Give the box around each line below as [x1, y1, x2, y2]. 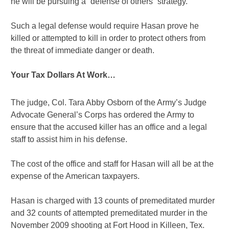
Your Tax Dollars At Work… [11, 71, 116, 80]
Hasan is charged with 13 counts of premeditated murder [11, 196, 215, 205]
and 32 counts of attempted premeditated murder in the [11, 209, 208, 218]
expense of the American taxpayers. [11, 172, 140, 181]
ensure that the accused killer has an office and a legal [11, 123, 208, 132]
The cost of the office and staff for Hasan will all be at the [11, 159, 214, 169]
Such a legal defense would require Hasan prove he [11, 21, 199, 31]
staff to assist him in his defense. [11, 135, 128, 144]
